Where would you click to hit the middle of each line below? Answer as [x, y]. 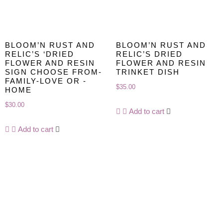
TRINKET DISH [148, 72]
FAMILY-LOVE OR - [46, 81]
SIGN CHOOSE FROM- [54, 72]
